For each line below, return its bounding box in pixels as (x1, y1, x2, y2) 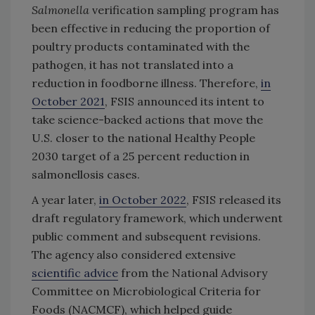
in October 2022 (99, 192, 186, 207)
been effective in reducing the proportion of (32, 20, 270, 35)
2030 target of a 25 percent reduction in (32, 148, 250, 163)
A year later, (32, 192, 99, 207)
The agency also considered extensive (32, 247, 236, 262)
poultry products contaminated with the (32, 39, 250, 53)
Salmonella (32, 2, 92, 17)
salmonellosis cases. (32, 167, 140, 181)
